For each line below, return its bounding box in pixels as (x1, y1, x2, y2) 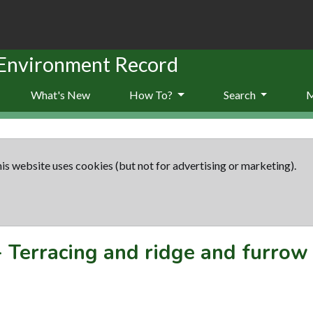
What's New (31, 87, 90, 101)
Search (223, 87, 258, 101)
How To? (129, 87, 175, 101)
